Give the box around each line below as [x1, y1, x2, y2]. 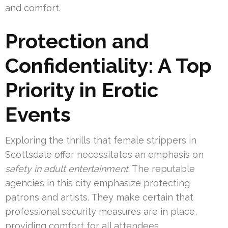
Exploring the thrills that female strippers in [5, 135, 196, 146]
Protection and [5, 29, 149, 53]
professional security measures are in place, [5, 206, 197, 217]
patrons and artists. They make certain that [5, 192, 193, 203]
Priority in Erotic [5, 78, 158, 102]
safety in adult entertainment [5, 163, 128, 175]
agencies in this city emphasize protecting [5, 178, 190, 189]
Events [5, 102, 71, 127]
